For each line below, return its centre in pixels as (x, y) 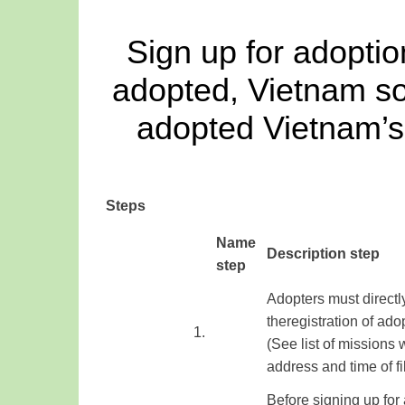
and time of (357, 367)
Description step (323, 254)
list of (318, 344)
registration (322, 321)
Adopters (296, 299)
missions (367, 344)
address (292, 367)
